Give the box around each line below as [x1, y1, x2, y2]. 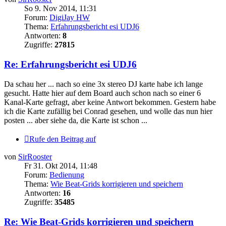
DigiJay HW [49, 13, 90, 22]
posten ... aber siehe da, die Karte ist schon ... [4, 116, 147, 125]
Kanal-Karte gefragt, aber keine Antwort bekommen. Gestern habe [4, 97, 216, 106]
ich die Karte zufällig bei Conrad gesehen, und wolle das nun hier [4, 106, 212, 116]
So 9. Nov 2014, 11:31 [24, 4, 97, 13]
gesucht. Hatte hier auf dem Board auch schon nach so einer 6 [4, 88, 201, 97]
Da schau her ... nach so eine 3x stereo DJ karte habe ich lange [4, 79, 203, 88]
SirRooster [18, 152, 52, 161]
